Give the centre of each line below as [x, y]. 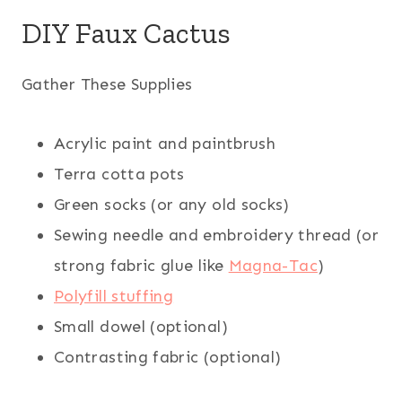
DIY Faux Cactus [127, 33]
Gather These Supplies [107, 84]
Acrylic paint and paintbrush [165, 143]
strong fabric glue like [141, 265]
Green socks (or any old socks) [172, 204]
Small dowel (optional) [141, 326]
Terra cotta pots [119, 174]
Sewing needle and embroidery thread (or [217, 235]
